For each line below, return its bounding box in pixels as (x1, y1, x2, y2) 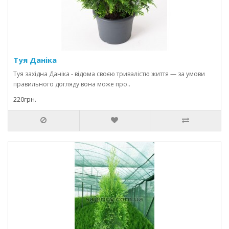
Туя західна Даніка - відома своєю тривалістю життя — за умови (13, 70, 205, 78)
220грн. (13, 95, 36, 104)
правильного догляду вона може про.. (13, 80, 130, 88)
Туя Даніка (13, 55, 57, 65)
